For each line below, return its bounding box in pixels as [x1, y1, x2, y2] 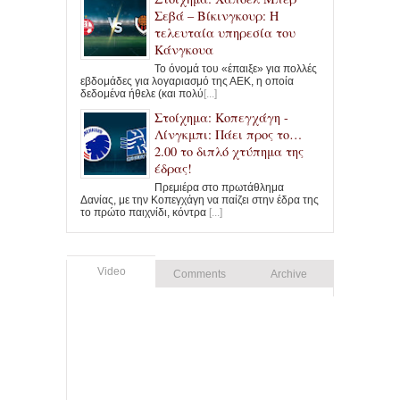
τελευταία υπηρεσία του [154, 24, 296, 42]
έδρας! [154, 160, 192, 178]
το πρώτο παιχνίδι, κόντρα [80, 206, 209, 220]
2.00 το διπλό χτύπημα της [154, 143, 304, 161]
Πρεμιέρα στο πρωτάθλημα [154, 181, 284, 195]
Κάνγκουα [154, 41, 213, 59]
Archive [270, 268, 307, 281]
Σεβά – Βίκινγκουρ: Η [154, 7, 279, 25]
